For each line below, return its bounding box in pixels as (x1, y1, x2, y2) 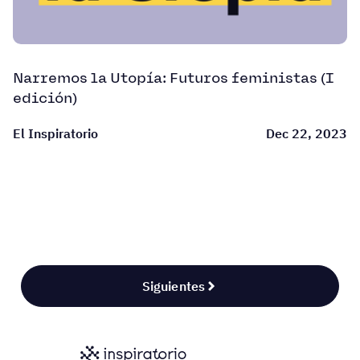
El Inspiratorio (13, 125, 98, 141)
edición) (13, 88, 77, 107)
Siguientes (141, 278, 206, 295)
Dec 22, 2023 (266, 125, 347, 141)
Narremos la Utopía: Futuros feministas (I (13, 68, 334, 87)
